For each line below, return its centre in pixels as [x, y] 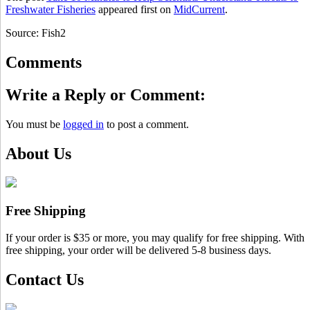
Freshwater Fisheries [51, 9]
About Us [38, 153]
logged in [83, 124]
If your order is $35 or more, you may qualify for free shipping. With [155, 237]
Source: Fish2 [36, 33]
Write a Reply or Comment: [106, 94]
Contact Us [45, 279]
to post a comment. [146, 124]
